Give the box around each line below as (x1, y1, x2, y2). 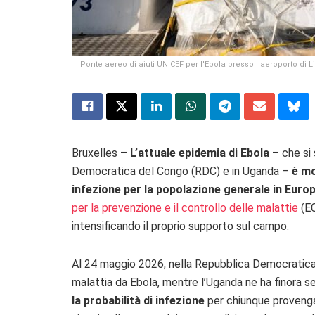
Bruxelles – (72, 146, 130, 160)
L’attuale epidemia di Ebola (130, 146, 269, 160)
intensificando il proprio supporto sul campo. (72, 219, 289, 233)
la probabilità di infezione (72, 294, 205, 308)
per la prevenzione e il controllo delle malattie (72, 201, 298, 215)
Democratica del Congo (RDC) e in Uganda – (72, 165, 292, 179)
